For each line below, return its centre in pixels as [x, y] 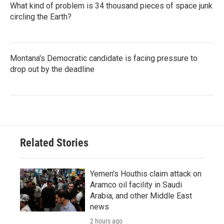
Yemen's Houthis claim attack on [146, 173]
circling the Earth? [41, 16]
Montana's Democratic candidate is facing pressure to [104, 58]
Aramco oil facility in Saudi [136, 184]
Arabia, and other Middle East [141, 195]
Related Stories [54, 142]
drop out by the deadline [52, 69]
